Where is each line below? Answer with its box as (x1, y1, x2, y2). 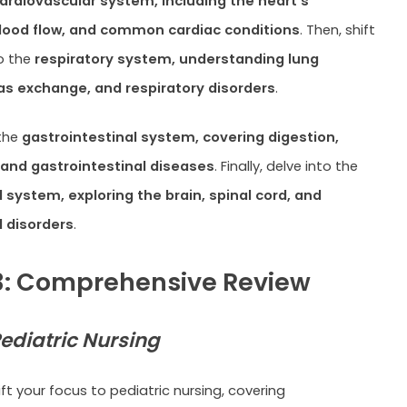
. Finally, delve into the (213, 156, 358, 176)
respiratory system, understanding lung (34, 49, 319, 69)
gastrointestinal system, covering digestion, (21, 127, 339, 147)
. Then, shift (299, 20, 375, 40)
